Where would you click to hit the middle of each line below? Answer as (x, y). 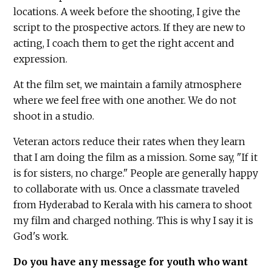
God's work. (41, 236)
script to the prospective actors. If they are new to (130, 28)
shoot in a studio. (55, 116)
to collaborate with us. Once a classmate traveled (127, 189)
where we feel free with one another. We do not (125, 100)
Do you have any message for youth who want (131, 262)
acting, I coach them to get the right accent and (124, 43)
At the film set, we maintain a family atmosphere (128, 85)
